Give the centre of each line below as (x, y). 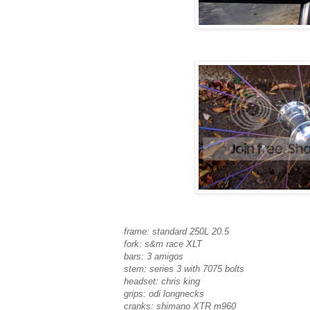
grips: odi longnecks (164, 294)
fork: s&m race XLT (163, 244)
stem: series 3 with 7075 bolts (184, 269)
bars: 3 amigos (154, 257)
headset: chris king (162, 282)
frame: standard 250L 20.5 (176, 232)
